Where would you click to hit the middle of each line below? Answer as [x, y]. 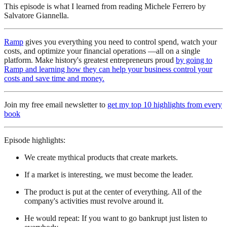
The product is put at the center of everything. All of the [113, 192]
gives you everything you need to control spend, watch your [120, 42]
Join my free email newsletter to [56, 104]
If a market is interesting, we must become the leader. [110, 174]
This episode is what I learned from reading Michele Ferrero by [105, 6]
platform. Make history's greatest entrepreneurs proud [90, 60]
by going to [194, 60]
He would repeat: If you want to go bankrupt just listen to [116, 218]
